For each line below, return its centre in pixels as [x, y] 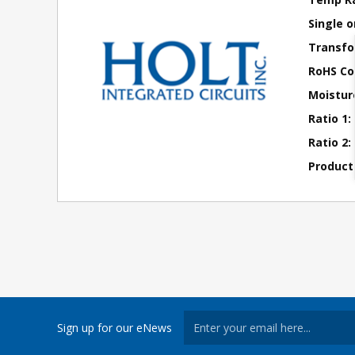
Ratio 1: [330, 118]
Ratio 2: [330, 142]
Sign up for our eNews [115, 327]
